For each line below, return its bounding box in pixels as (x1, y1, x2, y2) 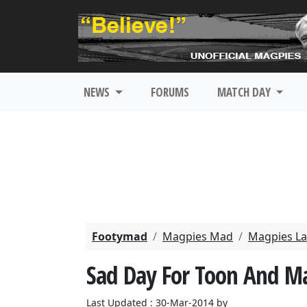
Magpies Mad (162, 229, 233, 244)
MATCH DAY (217, 84, 273, 100)
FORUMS (150, 84, 189, 100)
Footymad (92, 229, 147, 244)
